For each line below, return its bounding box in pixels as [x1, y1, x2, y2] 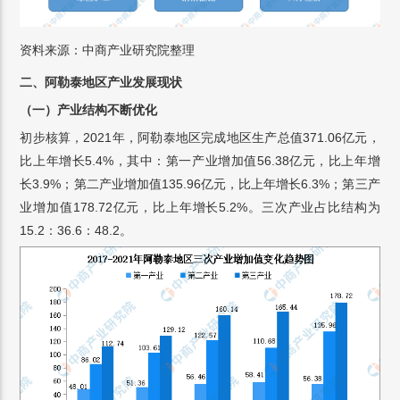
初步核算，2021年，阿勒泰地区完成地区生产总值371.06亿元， [20, 130, 380, 146]
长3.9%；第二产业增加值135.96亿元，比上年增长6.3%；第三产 [20, 177, 380, 192]
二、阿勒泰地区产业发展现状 [20, 75, 183, 90]
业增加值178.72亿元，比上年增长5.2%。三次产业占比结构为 [20, 200, 380, 215]
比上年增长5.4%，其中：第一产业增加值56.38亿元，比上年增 [20, 154, 380, 169]
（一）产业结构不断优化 [20, 103, 158, 118]
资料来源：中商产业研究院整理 [20, 43, 196, 58]
